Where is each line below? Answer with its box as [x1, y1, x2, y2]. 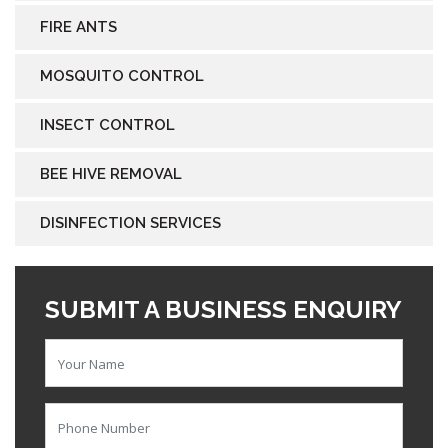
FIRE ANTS [40, 17, 117, 36]
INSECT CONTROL [40, 115, 175, 134]
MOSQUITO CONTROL [40, 66, 204, 85]
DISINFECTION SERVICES [40, 213, 221, 232]
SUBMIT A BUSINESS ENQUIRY [45, 294, 402, 324]
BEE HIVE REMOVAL [40, 164, 182, 183]
